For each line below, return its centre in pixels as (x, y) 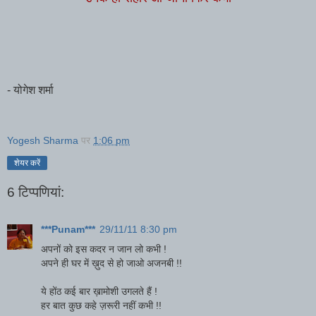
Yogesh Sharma (43, 140)
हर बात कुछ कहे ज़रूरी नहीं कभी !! (101, 305)
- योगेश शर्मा (30, 90)
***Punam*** (68, 229)
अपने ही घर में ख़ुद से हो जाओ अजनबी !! (111, 263)
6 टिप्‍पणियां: (36, 193)
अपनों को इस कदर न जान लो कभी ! (104, 249)
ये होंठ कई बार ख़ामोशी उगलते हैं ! (99, 291)
